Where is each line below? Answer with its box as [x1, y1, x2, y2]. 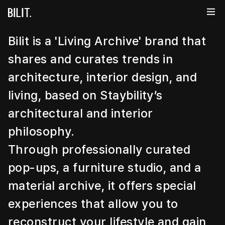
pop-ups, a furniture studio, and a [8, 160, 201, 175]
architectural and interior [8, 106, 153, 121]
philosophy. [8, 124, 75, 139]
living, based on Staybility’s [8, 88, 163, 102]
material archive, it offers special [8, 178, 196, 193]
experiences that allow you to [8, 196, 178, 211]
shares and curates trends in [8, 52, 173, 66]
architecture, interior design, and [8, 70, 197, 84]
